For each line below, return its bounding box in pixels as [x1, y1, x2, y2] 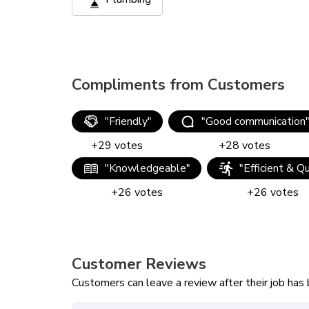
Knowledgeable [109, 161, 186, 176]
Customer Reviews [72, 254, 206, 275]
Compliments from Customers [72, 74, 285, 95]
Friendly [108, 114, 148, 129]
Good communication [206, 114, 306, 129]
